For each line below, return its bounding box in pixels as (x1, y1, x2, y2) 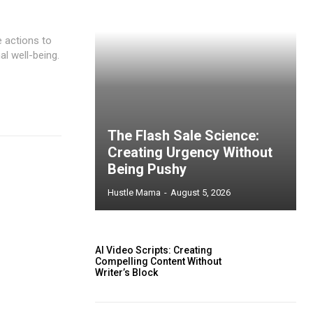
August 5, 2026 (170, 187, 231, 198)
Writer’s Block (95, 267, 158, 279)
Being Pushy (108, 161, 187, 177)
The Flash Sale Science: (108, 127, 259, 144)
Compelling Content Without (95, 256, 221, 268)
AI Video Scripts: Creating (95, 245, 212, 256)
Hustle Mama (108, 187, 161, 198)
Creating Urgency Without (108, 144, 272, 161)
